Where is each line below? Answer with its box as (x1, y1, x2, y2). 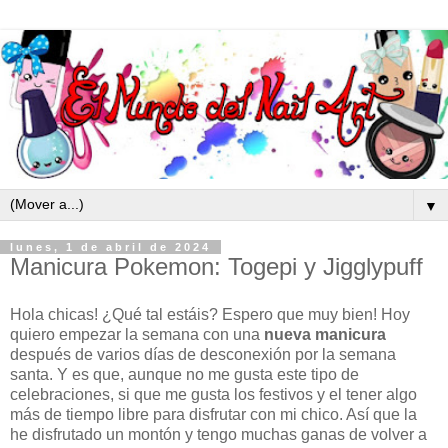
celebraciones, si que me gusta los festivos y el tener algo (10, 385, 417, 403)
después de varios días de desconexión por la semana (10, 345, 396, 363)
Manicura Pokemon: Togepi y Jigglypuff (10, 252, 423, 280)
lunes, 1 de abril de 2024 (10, 240, 211, 253)
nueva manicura (264, 325, 386, 343)
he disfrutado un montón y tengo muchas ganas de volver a (10, 425, 427, 443)
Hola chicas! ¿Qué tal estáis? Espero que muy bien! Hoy (10, 305, 410, 323)
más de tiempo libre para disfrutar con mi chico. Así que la (10, 405, 417, 423)
